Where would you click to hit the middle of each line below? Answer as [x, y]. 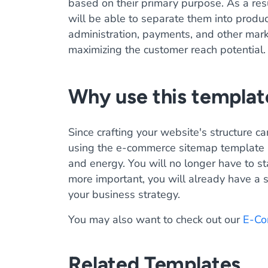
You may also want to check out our [156, 220]
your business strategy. [124, 194]
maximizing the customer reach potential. [167, 50]
